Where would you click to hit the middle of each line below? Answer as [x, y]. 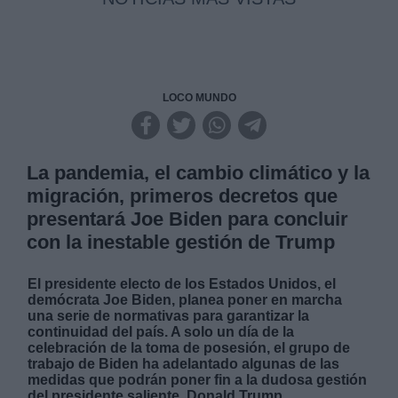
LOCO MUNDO [199, 98]
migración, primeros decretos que [183, 196]
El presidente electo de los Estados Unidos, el [182, 284]
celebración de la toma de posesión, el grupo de [189, 348]
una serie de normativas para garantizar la [169, 316]
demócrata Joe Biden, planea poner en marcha [185, 300]
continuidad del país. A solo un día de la [161, 332]
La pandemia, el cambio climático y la [199, 173]
